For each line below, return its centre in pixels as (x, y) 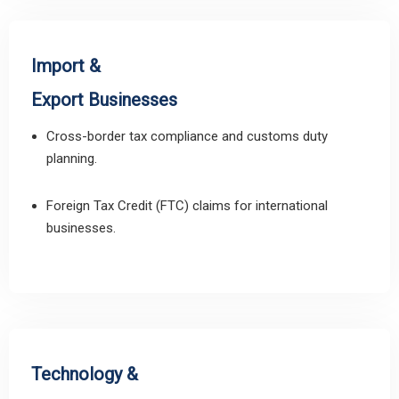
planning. (72, 159)
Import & (66, 66)
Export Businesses (104, 100)
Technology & (85, 374)
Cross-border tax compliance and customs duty (187, 136)
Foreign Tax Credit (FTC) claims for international (187, 206)
